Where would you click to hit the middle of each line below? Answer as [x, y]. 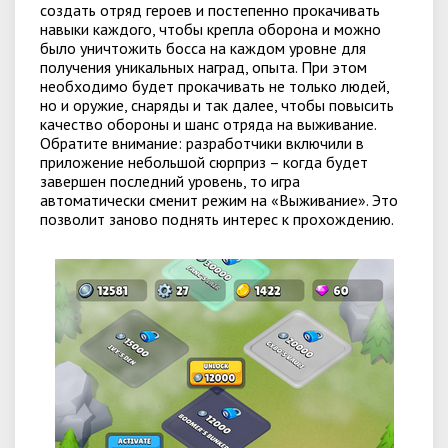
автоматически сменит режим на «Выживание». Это [219, 200]
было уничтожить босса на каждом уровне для [203, 48]
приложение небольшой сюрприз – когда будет [204, 162]
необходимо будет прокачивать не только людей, [214, 86]
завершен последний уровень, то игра [170, 181]
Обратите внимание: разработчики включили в [202, 143]
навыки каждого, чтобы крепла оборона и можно [210, 29]
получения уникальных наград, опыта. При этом [203, 67]
